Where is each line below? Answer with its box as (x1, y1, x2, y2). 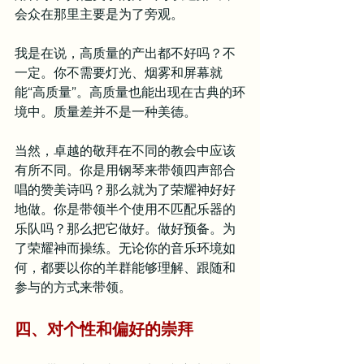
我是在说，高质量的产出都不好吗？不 (15, 45, 236, 61)
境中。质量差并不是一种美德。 (15, 104, 197, 119)
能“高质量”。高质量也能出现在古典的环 (15, 84, 245, 100)
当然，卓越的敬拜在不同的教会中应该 (15, 143, 236, 158)
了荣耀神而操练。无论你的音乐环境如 (15, 240, 236, 256)
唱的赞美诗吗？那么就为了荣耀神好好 (15, 182, 236, 197)
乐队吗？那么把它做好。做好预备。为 (15, 221, 236, 236)
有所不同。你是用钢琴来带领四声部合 (15, 162, 236, 178)
